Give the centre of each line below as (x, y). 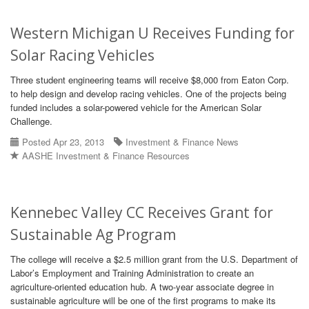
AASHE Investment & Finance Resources (106, 156)
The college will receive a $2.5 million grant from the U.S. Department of (154, 259)
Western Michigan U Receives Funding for (152, 33)
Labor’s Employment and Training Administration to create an (132, 273)
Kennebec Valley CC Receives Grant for (142, 212)
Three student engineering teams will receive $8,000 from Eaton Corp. (150, 80)
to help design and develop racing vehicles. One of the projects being (148, 93)
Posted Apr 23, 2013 (62, 142)
